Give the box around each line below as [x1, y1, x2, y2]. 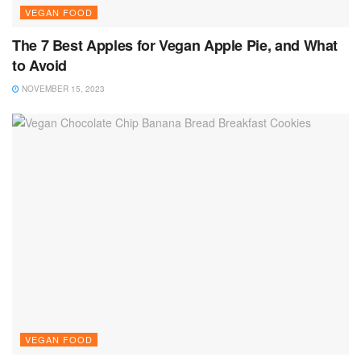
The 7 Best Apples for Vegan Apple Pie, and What [12, 35, 338, 56]
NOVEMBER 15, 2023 [19, 83, 105, 95]
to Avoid [12, 55, 71, 77]
